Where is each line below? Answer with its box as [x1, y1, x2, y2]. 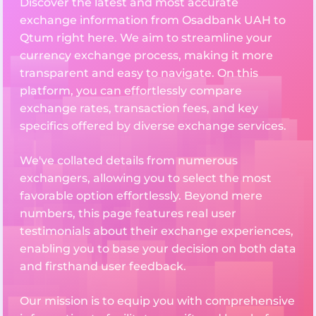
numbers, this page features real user [20, 207, 236, 221]
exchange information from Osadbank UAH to [20, 13, 286, 28]
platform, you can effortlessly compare [20, 84, 242, 98]
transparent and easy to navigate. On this [20, 66, 258, 80]
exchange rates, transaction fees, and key [20, 102, 258, 116]
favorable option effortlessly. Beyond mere [20, 189, 262, 203]
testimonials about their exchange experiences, [20, 224, 293, 238]
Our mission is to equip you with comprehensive [20, 294, 295, 308]
